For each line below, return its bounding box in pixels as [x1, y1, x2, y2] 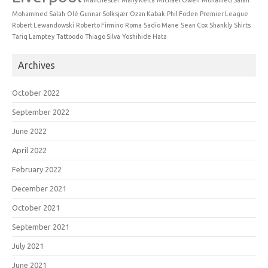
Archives [18, 59, 55, 71]
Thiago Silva [85, 32, 120, 40]
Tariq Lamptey [12, 32, 54, 40]
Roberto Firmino [76, 21, 123, 29]
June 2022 [12, 126, 47, 135]
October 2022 [12, 88, 60, 97]
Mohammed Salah [12, 10, 65, 17]
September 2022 [12, 107, 69, 116]
